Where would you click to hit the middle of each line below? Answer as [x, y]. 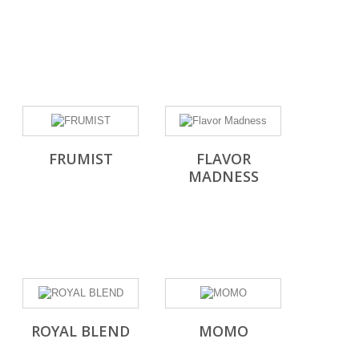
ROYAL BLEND [81, 331]
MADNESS [223, 176]
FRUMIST [81, 159]
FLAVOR [223, 159]
